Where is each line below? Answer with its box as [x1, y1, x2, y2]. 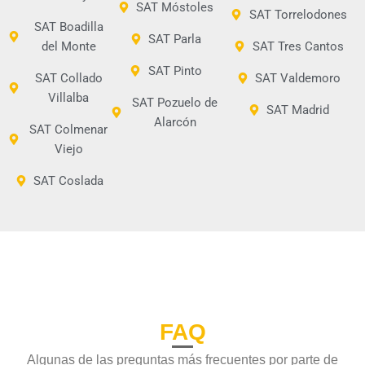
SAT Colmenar [29, 121, 108, 137]
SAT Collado [34, 70, 103, 86]
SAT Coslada [33, 173, 104, 188]
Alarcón [153, 114, 196, 130]
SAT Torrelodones [248, 7, 347, 22]
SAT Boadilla [33, 19, 103, 34]
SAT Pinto [147, 63, 202, 78]
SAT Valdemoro [255, 70, 341, 86]
